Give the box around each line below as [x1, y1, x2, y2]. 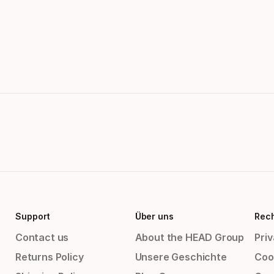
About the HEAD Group [135, 231, 245, 244]
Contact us [15, 231, 69, 244]
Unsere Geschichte [135, 251, 227, 264]
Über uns [135, 211, 174, 222]
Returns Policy [15, 251, 84, 264]
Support [15, 211, 51, 222]
